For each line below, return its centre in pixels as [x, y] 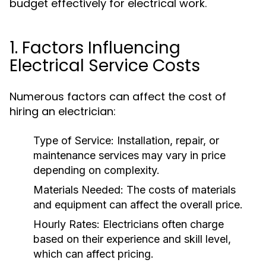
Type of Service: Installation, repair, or [126, 140]
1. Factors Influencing [95, 48]
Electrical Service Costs [105, 66]
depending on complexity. [96, 170]
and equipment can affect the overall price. [138, 205]
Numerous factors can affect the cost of [118, 96]
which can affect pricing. [94, 254]
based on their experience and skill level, [132, 239]
